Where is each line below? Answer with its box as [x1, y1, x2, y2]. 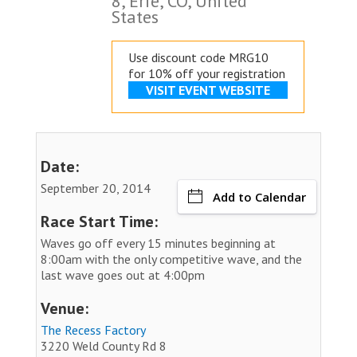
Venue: [41, 297, 88, 319]
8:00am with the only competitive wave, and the [41, 250, 302, 267]
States [112, 5, 159, 28]
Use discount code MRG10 [128, 49, 269, 65]
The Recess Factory [41, 321, 146, 338]
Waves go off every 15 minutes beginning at [41, 234, 276, 251]
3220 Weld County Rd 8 [41, 337, 167, 354]
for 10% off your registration [128, 65, 285, 81]
